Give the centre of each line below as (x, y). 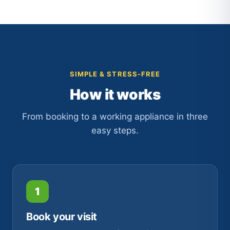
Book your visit (62, 217)
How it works (115, 94)
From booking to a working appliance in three (115, 117)
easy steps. (115, 130)
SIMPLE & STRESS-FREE (115, 74)
